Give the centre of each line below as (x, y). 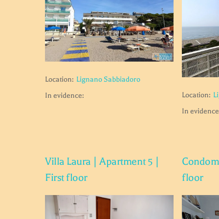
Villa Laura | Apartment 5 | (102, 162)
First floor (66, 178)
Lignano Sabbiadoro (108, 79)
